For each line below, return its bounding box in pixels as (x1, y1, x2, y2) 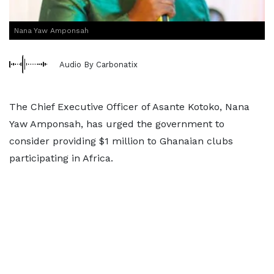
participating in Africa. (9, 152, 113, 164)
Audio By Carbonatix (59, 59, 138, 69)
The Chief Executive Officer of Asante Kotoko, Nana (9, 101, 250, 113)
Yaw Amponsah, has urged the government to (9, 118, 224, 130)
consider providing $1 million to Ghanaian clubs (9, 135, 233, 147)
